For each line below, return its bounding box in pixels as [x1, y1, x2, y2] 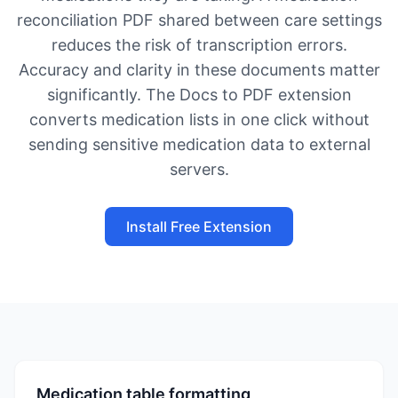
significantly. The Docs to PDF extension [46, 85, 352, 104]
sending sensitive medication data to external [28, 135, 370, 154]
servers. [169, 160, 229, 179]
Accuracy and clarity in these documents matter [18, 60, 380, 79]
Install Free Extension [126, 218, 272, 235]
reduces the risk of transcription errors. [51, 36, 347, 54]
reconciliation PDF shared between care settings [16, 11, 382, 29]
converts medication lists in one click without [28, 110, 370, 129]
